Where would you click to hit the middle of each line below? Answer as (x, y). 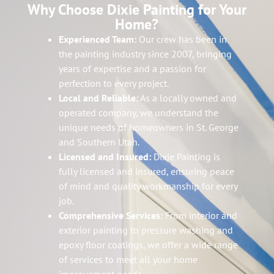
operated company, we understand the (139, 113)
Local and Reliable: (98, 98)
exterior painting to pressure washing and (146, 230)
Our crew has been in (182, 39)
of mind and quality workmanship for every (148, 186)
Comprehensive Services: (111, 216)
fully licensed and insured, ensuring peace (146, 172)
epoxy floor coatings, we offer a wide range (148, 245)
